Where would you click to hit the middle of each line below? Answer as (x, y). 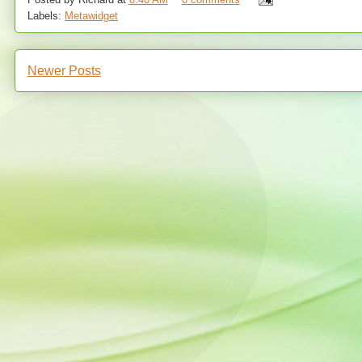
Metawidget (91, 16)
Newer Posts (64, 71)
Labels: (46, 16)
